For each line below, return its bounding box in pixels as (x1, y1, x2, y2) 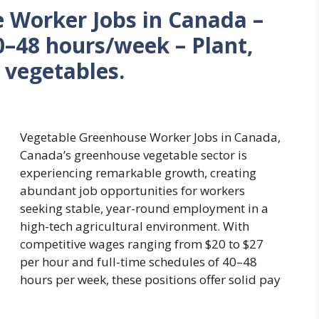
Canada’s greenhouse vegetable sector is (20, 147, 247, 164)
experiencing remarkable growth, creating (20, 164, 256, 182)
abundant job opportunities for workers (20, 182, 245, 199)
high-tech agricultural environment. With (20, 218, 249, 235)
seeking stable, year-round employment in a (20, 200, 268, 217)
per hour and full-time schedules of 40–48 (20, 253, 257, 271)
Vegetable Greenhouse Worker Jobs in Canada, (20, 129, 281, 146)
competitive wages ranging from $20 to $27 (20, 236, 263, 253)
